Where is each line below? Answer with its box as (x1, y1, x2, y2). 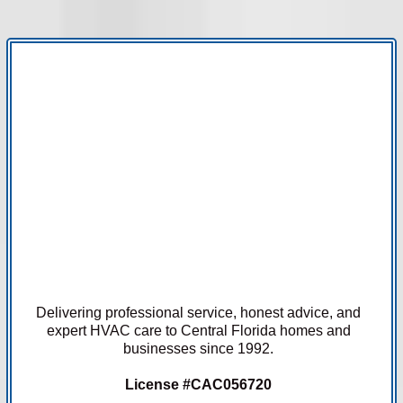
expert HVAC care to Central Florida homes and (46, 322, 351, 338)
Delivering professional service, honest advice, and (36, 304, 362, 320)
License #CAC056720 (125, 376, 273, 392)
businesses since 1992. (123, 340, 274, 356)
